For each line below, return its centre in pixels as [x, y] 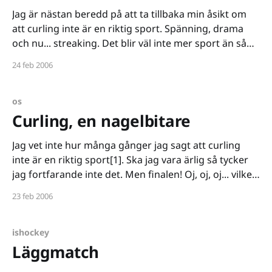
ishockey [31, 232]
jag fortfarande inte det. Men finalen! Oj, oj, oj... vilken [69, 174]
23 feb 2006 [32, 196]
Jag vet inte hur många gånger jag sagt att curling [126, 145]
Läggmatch [56, 252]
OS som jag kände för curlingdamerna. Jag [110, 203]
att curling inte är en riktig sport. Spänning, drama [88, 29]
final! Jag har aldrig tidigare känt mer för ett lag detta [134, 189]
